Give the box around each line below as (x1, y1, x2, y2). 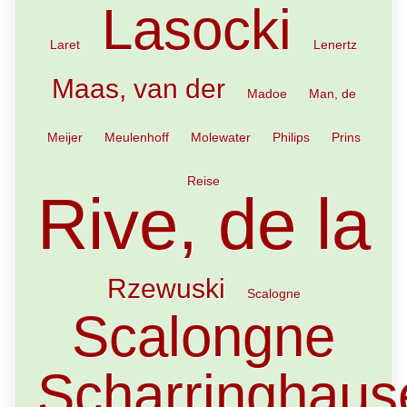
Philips (272, 130, 310, 144)
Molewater (190, 130, 251, 144)
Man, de (308, 86, 356, 101)
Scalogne (246, 286, 301, 301)
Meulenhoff (104, 130, 169, 144)
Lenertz (313, 37, 357, 52)
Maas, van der (51, 73, 225, 104)
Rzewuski (106, 273, 225, 303)
